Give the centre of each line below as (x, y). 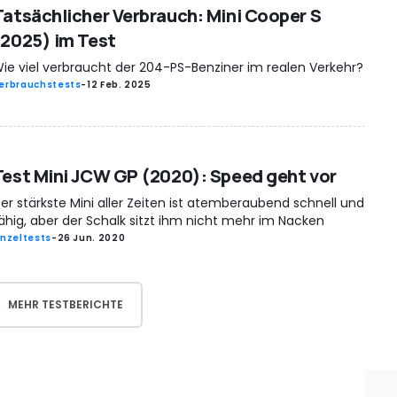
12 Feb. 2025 (119, 85)
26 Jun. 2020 (91, 237)
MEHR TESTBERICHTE (66, 305)
